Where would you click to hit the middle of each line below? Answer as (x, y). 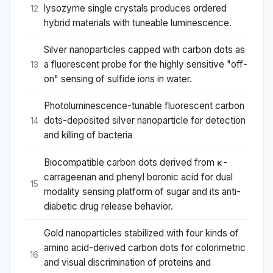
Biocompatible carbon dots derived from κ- (136, 162)
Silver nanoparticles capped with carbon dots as (144, 50)
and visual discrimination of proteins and (127, 262)
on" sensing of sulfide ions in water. (118, 79)
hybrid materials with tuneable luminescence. (138, 23)
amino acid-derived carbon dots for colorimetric (145, 247)
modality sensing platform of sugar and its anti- (142, 191)
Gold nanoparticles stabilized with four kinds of (141, 233)
